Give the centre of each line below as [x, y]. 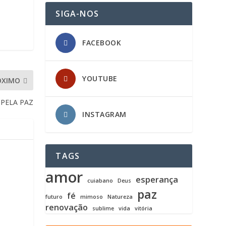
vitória [144, 208]
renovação [67, 207]
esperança [157, 179]
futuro [54, 196]
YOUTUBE [100, 78]
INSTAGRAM [104, 114]
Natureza [120, 196]
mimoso [92, 196]
